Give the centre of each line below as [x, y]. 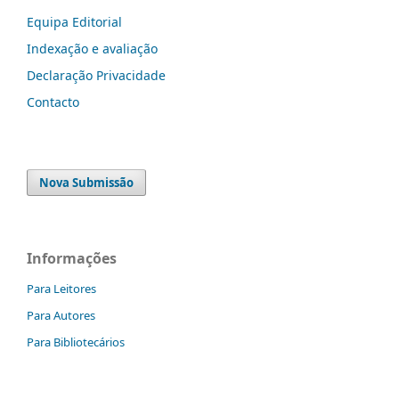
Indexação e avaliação [92, 48]
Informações [72, 258]
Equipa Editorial [74, 21]
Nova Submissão [87, 182]
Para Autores [61, 316]
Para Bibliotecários [76, 342]
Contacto [53, 102]
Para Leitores [61, 289]
